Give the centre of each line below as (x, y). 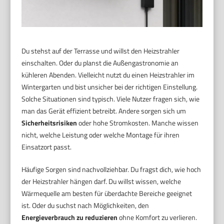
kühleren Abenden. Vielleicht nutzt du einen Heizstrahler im (108, 75)
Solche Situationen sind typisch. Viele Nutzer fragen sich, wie (111, 99)
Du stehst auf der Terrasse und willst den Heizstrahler (101, 51)
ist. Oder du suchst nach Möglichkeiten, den (85, 205)
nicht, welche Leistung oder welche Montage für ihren (101, 135)
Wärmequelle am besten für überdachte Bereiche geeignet (107, 193)
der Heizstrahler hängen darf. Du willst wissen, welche (101, 181)
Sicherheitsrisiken (49, 123)
